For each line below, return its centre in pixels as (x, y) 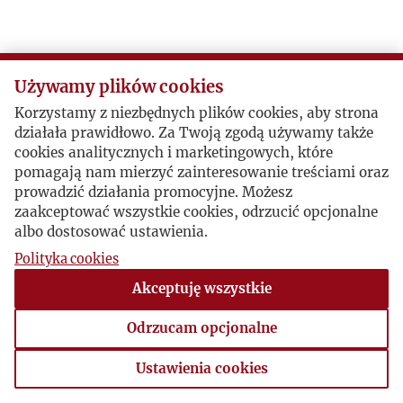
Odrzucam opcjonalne (201, 328)
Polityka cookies (67, 259)
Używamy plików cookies (119, 86)
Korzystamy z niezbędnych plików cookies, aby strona (197, 113)
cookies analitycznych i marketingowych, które (174, 153)
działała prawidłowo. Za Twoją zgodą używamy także (194, 133)
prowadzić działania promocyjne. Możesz (153, 193)
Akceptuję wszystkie (201, 289)
